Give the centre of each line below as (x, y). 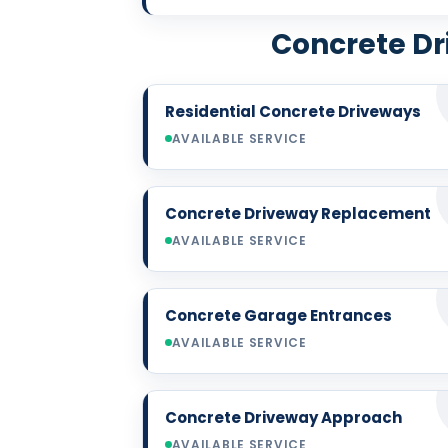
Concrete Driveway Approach (283, 417)
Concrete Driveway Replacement (297, 213)
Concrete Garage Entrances (278, 315)
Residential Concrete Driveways (292, 111)
